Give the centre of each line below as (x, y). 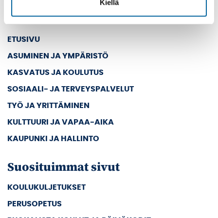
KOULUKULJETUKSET (46, 187)
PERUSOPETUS (35, 204)
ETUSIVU (24, 39)
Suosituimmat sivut (64, 166)
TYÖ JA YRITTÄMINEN (48, 105)
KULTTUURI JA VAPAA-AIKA (61, 122)
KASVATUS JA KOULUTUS (55, 72)
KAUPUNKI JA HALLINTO (53, 138)
